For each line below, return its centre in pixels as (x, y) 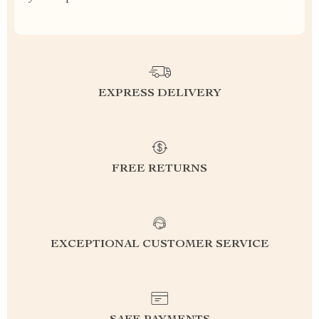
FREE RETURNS (159, 169)
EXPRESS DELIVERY (159, 94)
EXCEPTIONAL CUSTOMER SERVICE (159, 245)
